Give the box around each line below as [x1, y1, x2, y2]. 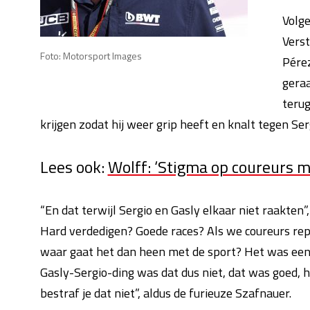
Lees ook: [39, 154, 108, 179]
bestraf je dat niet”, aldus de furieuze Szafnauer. [39, 284, 291, 302]
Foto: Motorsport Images [39, 48, 142, 63]
